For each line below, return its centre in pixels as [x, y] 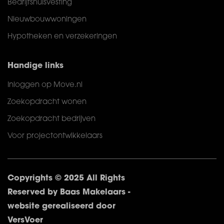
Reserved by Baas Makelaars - [69, 192]
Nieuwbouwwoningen [47, 20]
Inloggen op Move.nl [45, 85]
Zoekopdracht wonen [47, 102]
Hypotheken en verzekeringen [62, 37]
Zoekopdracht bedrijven [51, 119]
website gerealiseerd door [61, 206]
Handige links [35, 66]
